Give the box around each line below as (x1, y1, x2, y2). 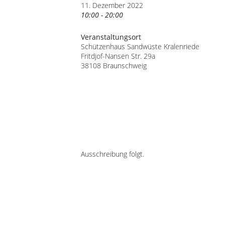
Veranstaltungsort (81, 32, 142, 42)
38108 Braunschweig (81, 61, 147, 70)
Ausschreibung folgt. (81, 149, 145, 159)
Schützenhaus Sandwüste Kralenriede (81, 42, 200, 51)
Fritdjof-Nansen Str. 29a (81, 51, 156, 61)
